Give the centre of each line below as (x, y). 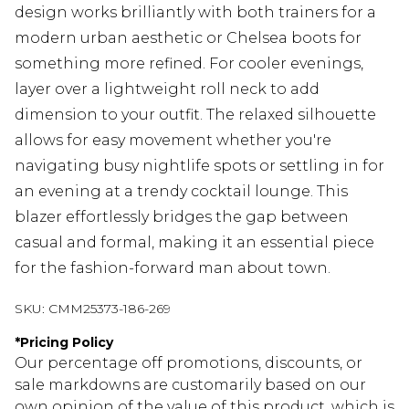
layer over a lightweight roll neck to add (167, 89)
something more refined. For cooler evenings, (189, 63)
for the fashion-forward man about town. (173, 267)
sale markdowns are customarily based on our (190, 384)
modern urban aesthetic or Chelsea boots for (188, 37)
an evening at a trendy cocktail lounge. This (181, 191)
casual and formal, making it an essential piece (194, 242)
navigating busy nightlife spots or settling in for (199, 165)
